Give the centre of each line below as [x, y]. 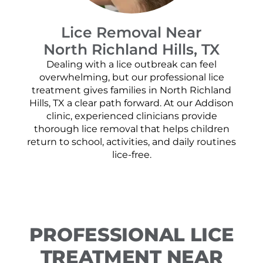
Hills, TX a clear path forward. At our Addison [131, 103]
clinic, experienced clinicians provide [131, 116]
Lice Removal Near [131, 33]
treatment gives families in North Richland [131, 90]
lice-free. [131, 155]
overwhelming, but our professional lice [131, 77]
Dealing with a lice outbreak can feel [131, 65]
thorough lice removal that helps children [131, 129]
